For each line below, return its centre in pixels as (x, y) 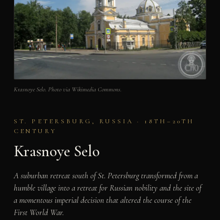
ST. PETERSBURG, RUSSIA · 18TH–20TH (104, 122)
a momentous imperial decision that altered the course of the (102, 200)
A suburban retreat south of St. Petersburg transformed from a (106, 175)
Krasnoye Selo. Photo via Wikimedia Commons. (68, 90)
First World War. (39, 212)
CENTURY (35, 131)
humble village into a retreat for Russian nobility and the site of (107, 188)
